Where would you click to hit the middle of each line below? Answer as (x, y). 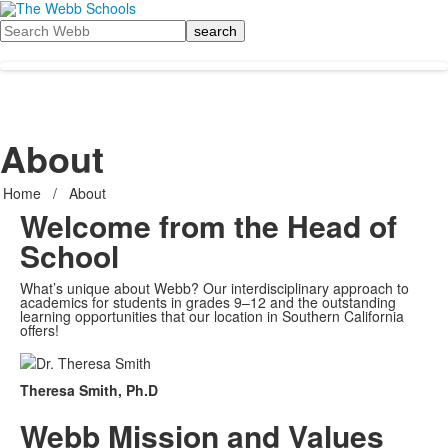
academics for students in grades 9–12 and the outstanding (208, 302)
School (69, 255)
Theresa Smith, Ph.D (89, 390)
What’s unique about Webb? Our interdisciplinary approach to (214, 288)
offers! (39, 330)
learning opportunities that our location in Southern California (212, 316)
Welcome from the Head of (208, 225)
